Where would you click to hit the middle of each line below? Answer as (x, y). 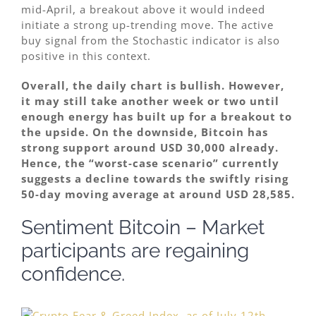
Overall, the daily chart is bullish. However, (153, 86)
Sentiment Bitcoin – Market (143, 228)
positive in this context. (86, 56)
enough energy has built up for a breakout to (157, 117)
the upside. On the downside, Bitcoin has (145, 132)
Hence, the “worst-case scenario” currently (150, 163)
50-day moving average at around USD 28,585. (158, 194)
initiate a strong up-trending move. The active (147, 25)
